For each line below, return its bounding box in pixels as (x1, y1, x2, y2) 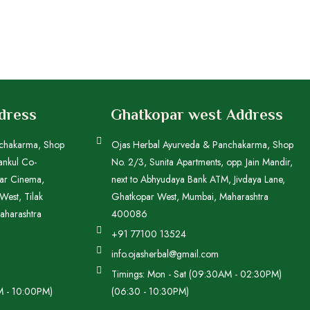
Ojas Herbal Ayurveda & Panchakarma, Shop (111, 138, 294, 152)
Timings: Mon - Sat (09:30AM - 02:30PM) (111, 267, 282, 281)
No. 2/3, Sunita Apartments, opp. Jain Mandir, (111, 155, 293, 169)
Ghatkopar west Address (110, 106, 283, 123)
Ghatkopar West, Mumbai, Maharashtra (111, 190, 269, 203)
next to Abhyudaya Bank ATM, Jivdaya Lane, (111, 172, 286, 186)
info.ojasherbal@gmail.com (111, 247, 219, 261)
